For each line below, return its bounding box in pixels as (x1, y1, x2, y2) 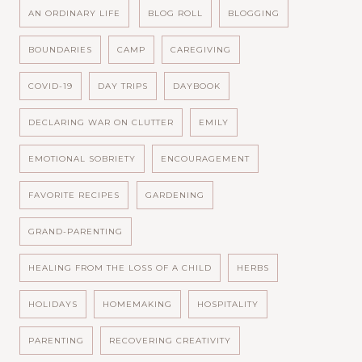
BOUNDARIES (28, 44, 93, 55)
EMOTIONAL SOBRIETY (28, 153, 137, 164)
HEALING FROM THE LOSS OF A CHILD (28, 262, 213, 273)
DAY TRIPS (98, 80, 149, 91)
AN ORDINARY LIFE (28, 7, 121, 19)
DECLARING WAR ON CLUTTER (28, 116, 175, 128)
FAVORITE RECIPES (28, 189, 120, 200)
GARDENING (145, 189, 205, 200)
